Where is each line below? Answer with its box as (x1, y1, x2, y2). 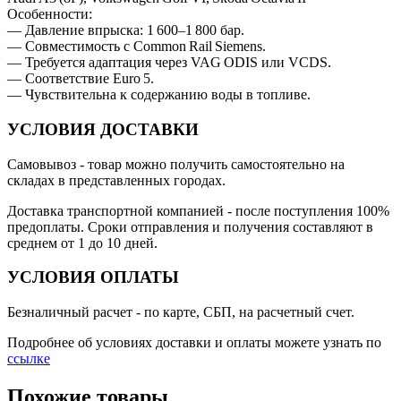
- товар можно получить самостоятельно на (76, 156, 345, 172)
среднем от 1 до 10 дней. (7, 235, 158, 251)
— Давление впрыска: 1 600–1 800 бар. (7, 22, 244, 38)
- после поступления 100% (224, 202, 389, 218)
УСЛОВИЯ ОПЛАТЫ (7, 268, 179, 287)
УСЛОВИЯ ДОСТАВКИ (7, 120, 199, 140)
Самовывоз (7, 156, 76, 172)
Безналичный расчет (7, 304, 132, 320)
